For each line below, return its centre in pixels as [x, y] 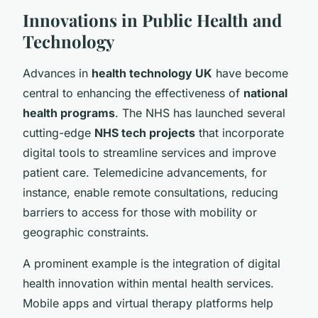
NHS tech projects [145, 132]
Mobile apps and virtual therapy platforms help [148, 303]
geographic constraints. [86, 232]
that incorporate [240, 132]
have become [250, 73]
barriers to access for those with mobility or [140, 212]
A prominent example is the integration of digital [152, 263]
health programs [69, 113]
